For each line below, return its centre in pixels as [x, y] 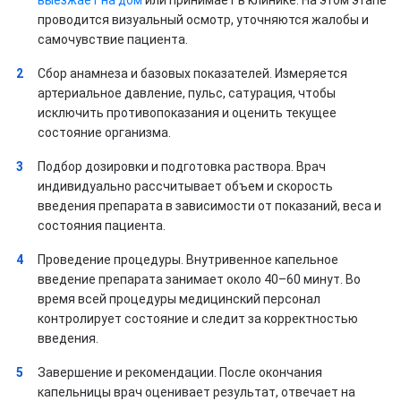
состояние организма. [104, 132]
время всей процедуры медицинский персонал [179, 299]
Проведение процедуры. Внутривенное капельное [188, 259]
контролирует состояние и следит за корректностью [198, 318]
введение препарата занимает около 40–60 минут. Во [199, 279]
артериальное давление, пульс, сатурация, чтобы [187, 93]
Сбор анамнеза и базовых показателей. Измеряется [192, 73]
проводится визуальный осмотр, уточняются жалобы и [203, 19]
